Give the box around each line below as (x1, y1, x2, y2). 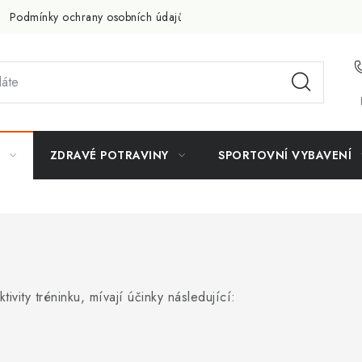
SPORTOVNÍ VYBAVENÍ (218, 147, 351, 163)
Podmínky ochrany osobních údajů (9, 8, 183, 25)
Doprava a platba (213, 8, 300, 25)
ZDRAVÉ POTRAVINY (49, 147, 169, 163)
